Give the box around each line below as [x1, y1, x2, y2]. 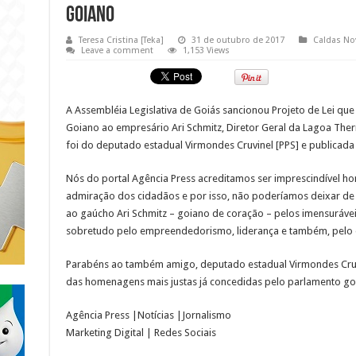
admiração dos [65, 190, 137, 203]
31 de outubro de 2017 [191, 35, 284, 46]
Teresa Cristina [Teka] [78, 35, 164, 46]
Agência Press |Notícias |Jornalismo [65, 309, 231, 322]
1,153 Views [182, 45, 230, 56]
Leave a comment [80, 45, 153, 56]
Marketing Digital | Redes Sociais [65, 327, 216, 339]
